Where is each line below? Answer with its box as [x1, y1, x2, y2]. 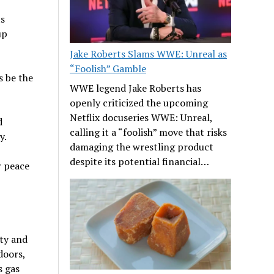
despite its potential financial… [70, 155, 210, 169]
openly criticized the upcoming [70, 96, 209, 110]
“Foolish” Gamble [70, 62, 147, 76]
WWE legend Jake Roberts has [70, 81, 202, 95]
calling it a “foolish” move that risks [70, 125, 228, 139]
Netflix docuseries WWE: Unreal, [70, 111, 213, 125]
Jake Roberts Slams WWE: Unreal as [70, 47, 228, 61]
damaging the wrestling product [70, 140, 214, 154]
